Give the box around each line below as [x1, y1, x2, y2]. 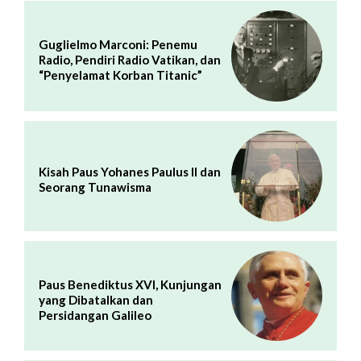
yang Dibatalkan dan [39, 292, 153, 307]
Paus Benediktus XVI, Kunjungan [39, 276, 222, 292]
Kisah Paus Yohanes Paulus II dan [39, 164, 221, 180]
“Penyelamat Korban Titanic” [39, 68, 202, 83]
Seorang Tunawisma [39, 180, 151, 195]
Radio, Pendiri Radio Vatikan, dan [39, 52, 221, 68]
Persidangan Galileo [39, 307, 151, 322]
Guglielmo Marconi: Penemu [39, 37, 197, 52]
